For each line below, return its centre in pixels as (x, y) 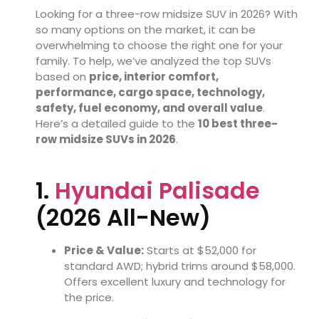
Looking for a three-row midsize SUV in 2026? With (167, 14)
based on (62, 76)
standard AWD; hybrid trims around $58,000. (180, 266)
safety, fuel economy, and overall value (149, 108)
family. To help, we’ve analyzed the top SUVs (153, 61)
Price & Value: (104, 251)
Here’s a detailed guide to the (117, 123)
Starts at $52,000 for (200, 251)
